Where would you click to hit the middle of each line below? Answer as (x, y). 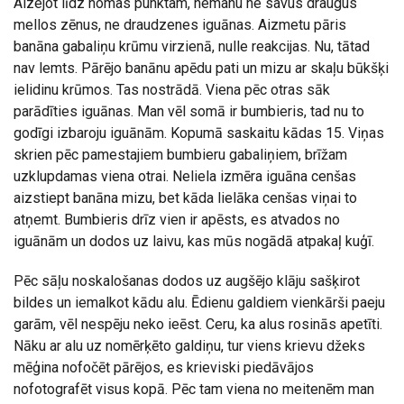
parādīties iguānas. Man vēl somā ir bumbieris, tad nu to (189, 111)
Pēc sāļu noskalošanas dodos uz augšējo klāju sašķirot (187, 281)
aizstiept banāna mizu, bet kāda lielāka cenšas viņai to (185, 198)
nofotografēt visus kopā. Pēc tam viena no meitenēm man (194, 389)
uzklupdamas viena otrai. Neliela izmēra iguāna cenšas (185, 176)
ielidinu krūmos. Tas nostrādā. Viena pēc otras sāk (172, 90)
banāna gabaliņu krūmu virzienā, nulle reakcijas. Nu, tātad (192, 46)
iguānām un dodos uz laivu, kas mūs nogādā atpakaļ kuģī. (194, 241)
